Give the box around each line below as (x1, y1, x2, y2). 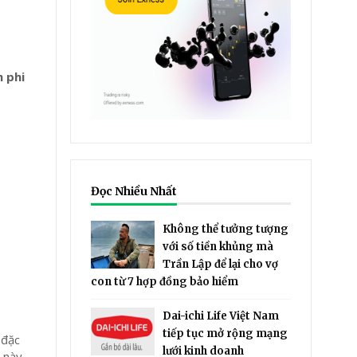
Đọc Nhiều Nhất (91, 184, 178, 198)
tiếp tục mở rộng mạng (163, 327, 288, 340)
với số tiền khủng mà (163, 240, 274, 253)
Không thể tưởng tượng (163, 222, 289, 236)
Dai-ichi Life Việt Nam (163, 309, 280, 323)
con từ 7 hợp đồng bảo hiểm (91, 275, 239, 288)
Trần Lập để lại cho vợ (163, 257, 279, 271)
